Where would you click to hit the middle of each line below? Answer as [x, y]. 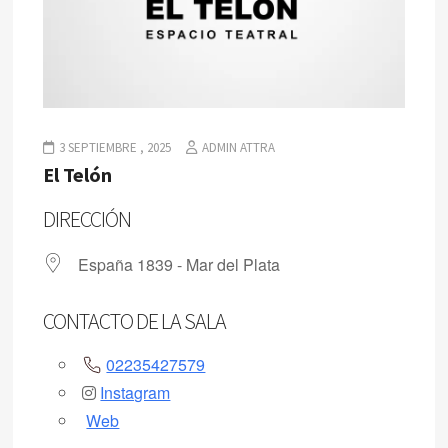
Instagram [135, 393]
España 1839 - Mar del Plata [179, 265]
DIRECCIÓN [87, 219]
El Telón [78, 175]
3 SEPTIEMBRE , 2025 [115, 148]
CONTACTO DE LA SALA [135, 321]
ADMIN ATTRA [239, 148]
